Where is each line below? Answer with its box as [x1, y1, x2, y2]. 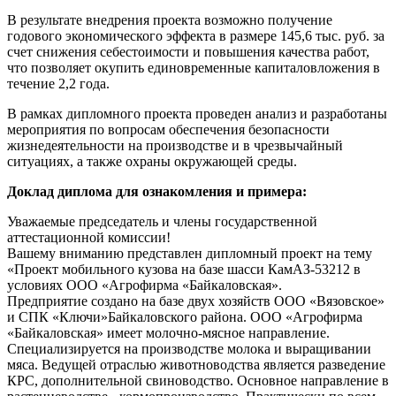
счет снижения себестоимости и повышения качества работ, [7, 44, 369, 60]
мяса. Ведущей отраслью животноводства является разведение [7, 357, 385, 373]
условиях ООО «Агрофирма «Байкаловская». [7, 278, 282, 293]
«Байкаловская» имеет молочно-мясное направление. [7, 325, 330, 341]
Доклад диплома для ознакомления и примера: [7, 184, 307, 200]
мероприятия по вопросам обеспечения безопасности [7, 122, 330, 138]
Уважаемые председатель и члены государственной [7, 214, 317, 230]
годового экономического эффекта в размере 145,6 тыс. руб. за [7, 28, 385, 44]
